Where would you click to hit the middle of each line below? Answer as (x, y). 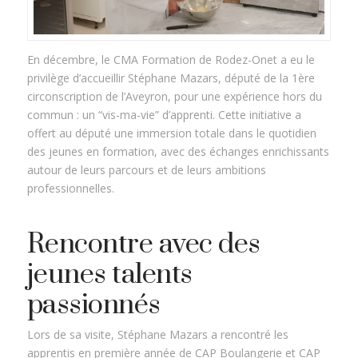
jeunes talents (109, 274)
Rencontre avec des (143, 244)
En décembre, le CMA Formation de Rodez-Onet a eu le (171, 59)
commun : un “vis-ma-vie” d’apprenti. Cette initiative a (164, 114)
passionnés (93, 305)
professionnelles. (70, 188)
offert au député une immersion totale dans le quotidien (171, 133)
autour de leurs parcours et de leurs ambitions (146, 169)
